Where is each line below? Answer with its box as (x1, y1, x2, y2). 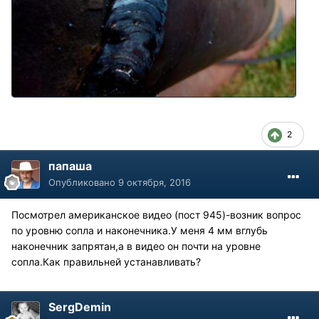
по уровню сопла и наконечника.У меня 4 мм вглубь (11, 224, 268, 237)
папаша (48, 159, 92, 174)
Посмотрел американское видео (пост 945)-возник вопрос (11, 209, 301, 221)
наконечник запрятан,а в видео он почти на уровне (11, 240, 261, 253)
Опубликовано (48, 177, 118, 189)
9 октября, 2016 (118, 177, 191, 189)
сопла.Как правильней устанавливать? (11, 256, 201, 268)
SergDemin (48, 300, 111, 315)
